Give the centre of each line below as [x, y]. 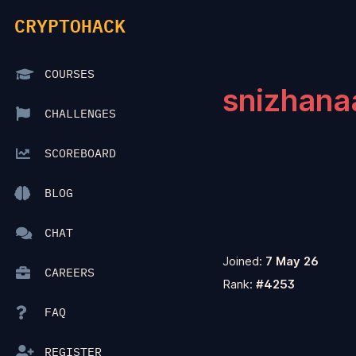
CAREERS [70, 273]
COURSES [70, 74]
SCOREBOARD [80, 154]
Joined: [244, 261]
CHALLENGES [80, 114]
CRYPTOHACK [70, 25]
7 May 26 [292, 261]
